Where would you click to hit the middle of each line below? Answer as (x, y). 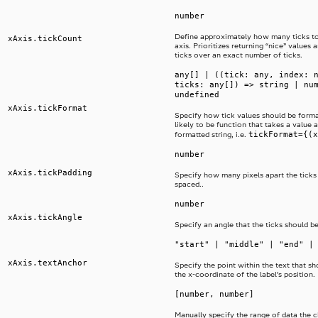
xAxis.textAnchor (48, 263)
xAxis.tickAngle (45, 218)
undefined (197, 95)
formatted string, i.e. (212, 135)
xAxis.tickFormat (48, 108)
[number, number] (214, 294)
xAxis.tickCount (45, 39)
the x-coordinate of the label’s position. (245, 275)
